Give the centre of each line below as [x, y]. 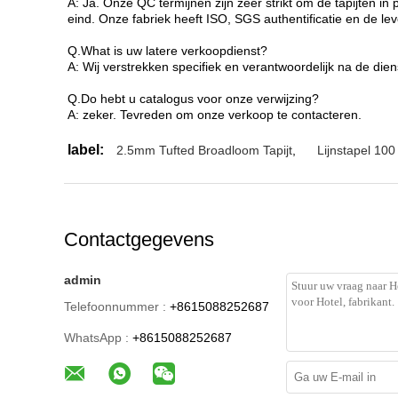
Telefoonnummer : [115, 306]
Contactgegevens [139, 239]
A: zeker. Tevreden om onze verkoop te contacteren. [215, 115]
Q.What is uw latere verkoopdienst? [167, 51]
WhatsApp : [96, 338]
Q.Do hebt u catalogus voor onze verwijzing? [193, 99]
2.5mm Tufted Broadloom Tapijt [204, 150]
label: [86, 150]
